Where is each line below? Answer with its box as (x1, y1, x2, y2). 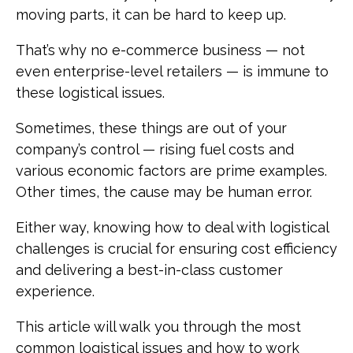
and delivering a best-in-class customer (16, 262, 283, 279)
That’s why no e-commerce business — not (16, 42, 305, 59)
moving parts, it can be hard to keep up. (16, 6, 286, 24)
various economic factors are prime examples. (16, 162, 327, 180)
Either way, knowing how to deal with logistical (16, 219, 329, 236)
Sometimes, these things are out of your (16, 120, 287, 137)
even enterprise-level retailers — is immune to (16, 63, 329, 80)
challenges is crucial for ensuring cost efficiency (16, 240, 337, 258)
